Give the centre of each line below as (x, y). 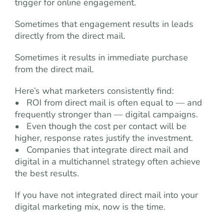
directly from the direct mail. (70, 36)
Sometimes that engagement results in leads (104, 24)
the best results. (47, 173)
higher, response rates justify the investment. (104, 138)
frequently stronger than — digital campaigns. (106, 114)
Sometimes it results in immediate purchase (101, 57)
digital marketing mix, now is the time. (90, 207)
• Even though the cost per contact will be (101, 126)
